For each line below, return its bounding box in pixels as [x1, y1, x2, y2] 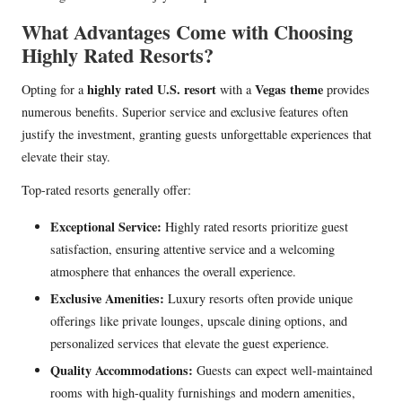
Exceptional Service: [50, 217, 162, 237]
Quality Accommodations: [50, 361, 193, 380]
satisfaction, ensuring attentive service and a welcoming [50, 240, 335, 258]
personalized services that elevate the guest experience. [50, 335, 329, 353]
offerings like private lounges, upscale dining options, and [50, 312, 347, 330]
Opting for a [22, 81, 87, 99]
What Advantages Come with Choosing [22, 17, 353, 48]
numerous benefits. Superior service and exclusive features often [22, 103, 348, 121]
